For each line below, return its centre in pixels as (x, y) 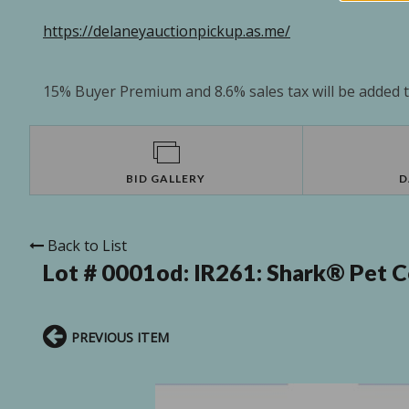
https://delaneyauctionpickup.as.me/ (167, 31)
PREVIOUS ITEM (120, 338)
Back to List (87, 246)
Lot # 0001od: (118, 273)
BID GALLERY (166, 179)
